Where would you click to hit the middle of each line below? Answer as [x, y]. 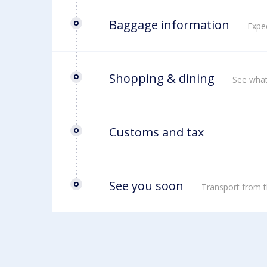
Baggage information [169, 25]
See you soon [146, 186]
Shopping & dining [162, 78]
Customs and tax [156, 132]
